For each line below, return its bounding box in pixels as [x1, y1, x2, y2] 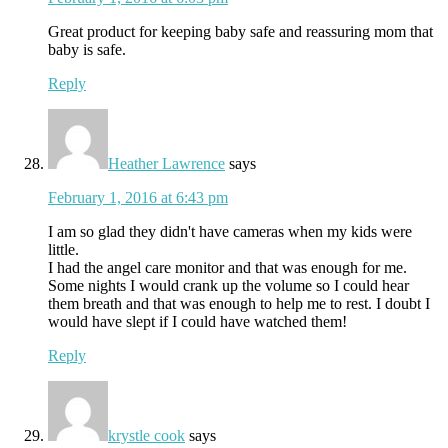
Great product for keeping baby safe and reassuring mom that [48, 22, 433, 40]
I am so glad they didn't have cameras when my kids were [48, 222, 412, 240]
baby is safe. [48, 40, 126, 58]
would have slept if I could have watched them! [48, 312, 347, 330]
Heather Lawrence [108, 154, 225, 172]
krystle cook [108, 426, 185, 444]
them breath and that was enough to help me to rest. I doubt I [48, 294, 430, 312]
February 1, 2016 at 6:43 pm [48, 188, 228, 206]
